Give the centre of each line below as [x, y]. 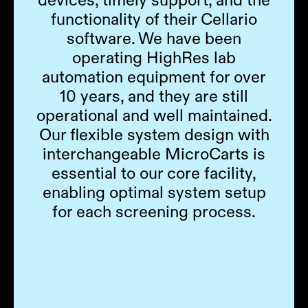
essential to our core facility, [154, 173]
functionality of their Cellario [154, 19]
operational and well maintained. [154, 115]
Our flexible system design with [154, 135]
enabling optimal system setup [154, 192]
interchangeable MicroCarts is [154, 154]
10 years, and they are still [154, 96]
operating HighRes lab [154, 58]
